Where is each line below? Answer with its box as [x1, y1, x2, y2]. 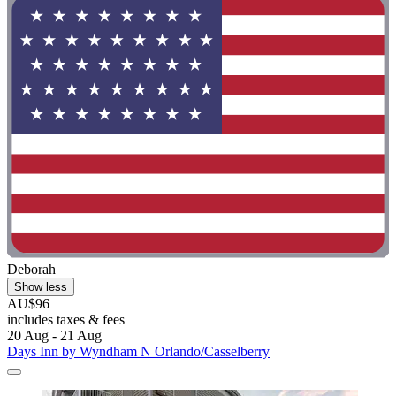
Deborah [7, 262, 56, 278]
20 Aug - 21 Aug [7, 328, 102, 344]
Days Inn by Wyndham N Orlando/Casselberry [7, 344, 270, 360]
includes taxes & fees [7, 312, 125, 328]
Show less [14, 280, 67, 294]
